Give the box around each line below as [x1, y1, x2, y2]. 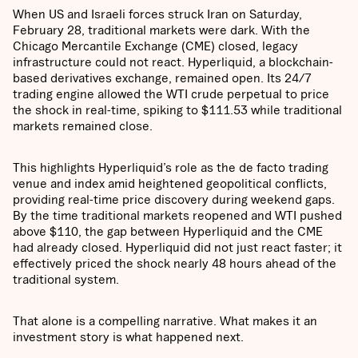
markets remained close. [13, 118, 153, 133]
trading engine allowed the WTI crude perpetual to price [13, 86, 329, 101]
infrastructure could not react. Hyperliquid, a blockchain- [13, 54, 333, 70]
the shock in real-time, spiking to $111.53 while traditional [13, 102, 342, 117]
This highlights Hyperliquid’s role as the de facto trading [13, 160, 328, 175]
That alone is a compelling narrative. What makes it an [13, 313, 317, 328]
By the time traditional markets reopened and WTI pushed [13, 208, 342, 223]
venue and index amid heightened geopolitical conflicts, [13, 176, 327, 191]
